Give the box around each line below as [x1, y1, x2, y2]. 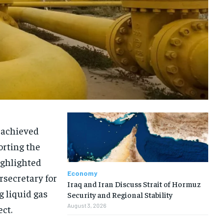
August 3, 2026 [67, 201, 107, 209]
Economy [67, 168, 97, 177]
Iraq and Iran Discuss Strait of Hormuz [67, 178, 201, 189]
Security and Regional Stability [67, 189, 172, 199]
